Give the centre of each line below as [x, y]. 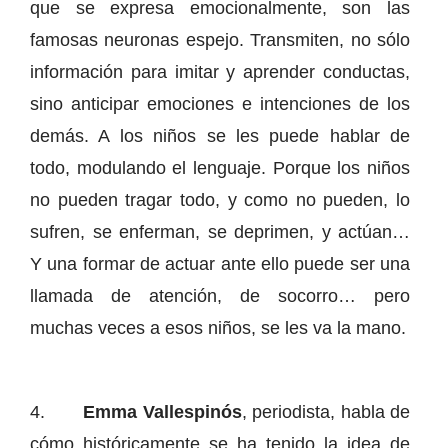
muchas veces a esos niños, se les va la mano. [218, 327]
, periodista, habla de [326, 411]
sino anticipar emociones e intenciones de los [220, 103]
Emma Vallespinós [162, 411]
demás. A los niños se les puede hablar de [220, 135]
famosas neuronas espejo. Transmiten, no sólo [220, 39]
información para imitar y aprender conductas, [220, 71]
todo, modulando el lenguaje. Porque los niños [220, 167]
